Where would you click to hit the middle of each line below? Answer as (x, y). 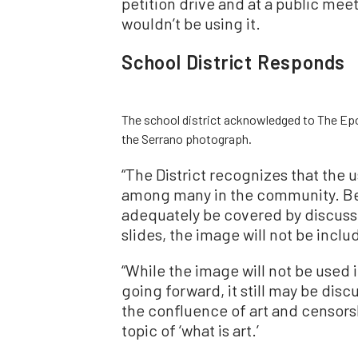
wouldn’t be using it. (191, 23)
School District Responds (234, 62)
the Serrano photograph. (187, 138)
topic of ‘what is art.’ (190, 330)
